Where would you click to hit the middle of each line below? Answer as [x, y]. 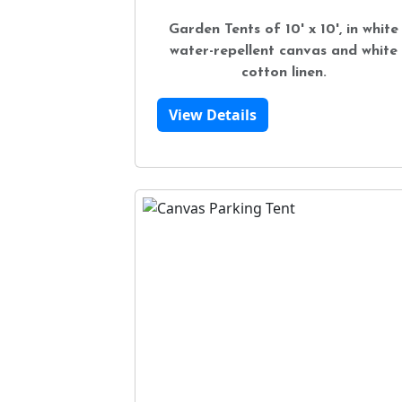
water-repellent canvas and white [284, 51]
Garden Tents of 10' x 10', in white [284, 29]
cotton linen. [284, 72]
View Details [213, 114]
